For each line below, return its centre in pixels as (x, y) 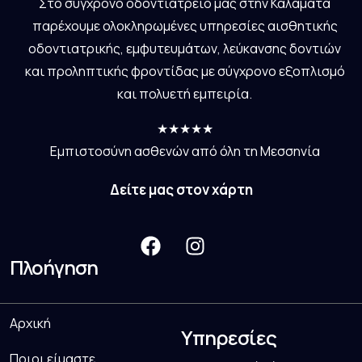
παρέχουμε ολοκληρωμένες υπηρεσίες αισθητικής (185, 25)
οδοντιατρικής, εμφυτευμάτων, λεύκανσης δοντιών (185, 48)
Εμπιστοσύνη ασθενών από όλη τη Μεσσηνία (185, 151)
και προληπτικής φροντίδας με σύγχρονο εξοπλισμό (185, 71)
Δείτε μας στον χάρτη (181, 189)
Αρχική (30, 323)
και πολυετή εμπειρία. (185, 93)
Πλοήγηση (54, 267)
